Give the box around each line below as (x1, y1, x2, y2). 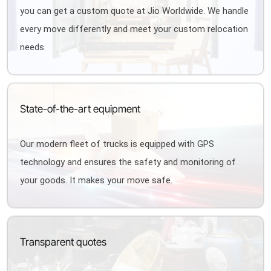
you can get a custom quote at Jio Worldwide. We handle (20, 5, 249, 16)
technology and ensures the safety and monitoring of (20, 157, 237, 168)
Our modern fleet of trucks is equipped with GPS (20, 139, 215, 149)
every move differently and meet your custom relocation (20, 24, 249, 34)
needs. (20, 42, 47, 53)
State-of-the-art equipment (20, 103, 141, 115)
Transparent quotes (20, 236, 107, 248)
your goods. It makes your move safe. (20, 175, 173, 186)
